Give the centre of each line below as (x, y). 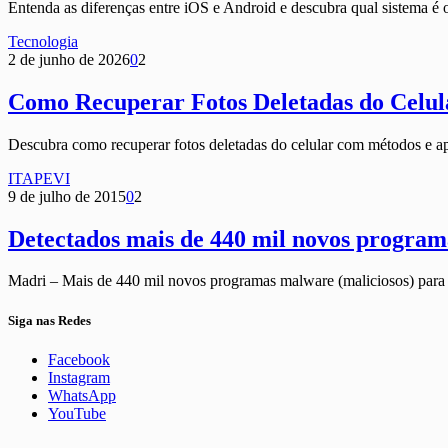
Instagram (79, 377)
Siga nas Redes (49, 320)
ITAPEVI (39, 178)
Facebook (79, 359)
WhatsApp (82, 395)
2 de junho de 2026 (69, 59)
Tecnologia (43, 41)
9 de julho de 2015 (67, 196)
